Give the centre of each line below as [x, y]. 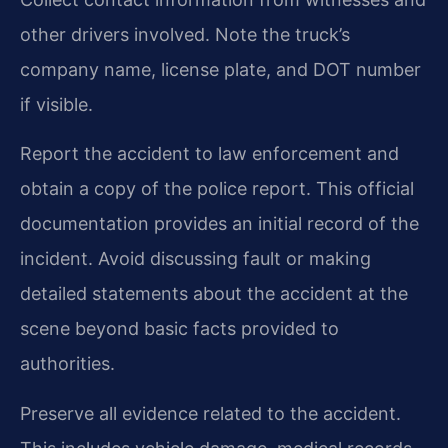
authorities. [67, 364]
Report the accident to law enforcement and [209, 154]
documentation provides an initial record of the [219, 224]
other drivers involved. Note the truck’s [185, 34]
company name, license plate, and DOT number [220, 69]
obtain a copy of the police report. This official [217, 189]
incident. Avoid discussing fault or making [195, 259]
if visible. [56, 104]
